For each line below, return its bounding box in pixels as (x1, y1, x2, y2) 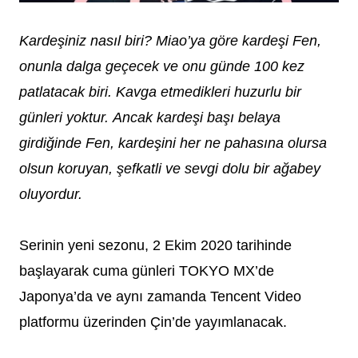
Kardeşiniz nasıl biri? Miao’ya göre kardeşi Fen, (19, 33, 321, 50)
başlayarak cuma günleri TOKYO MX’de (19, 263, 274, 280)
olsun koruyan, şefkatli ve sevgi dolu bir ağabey (19, 161, 320, 177)
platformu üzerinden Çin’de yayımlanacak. (19, 314, 287, 331)
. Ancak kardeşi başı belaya (105, 109, 280, 126)
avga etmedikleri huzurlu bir (125, 84, 301, 101)
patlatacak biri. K (19, 84, 125, 101)
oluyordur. (19, 186, 82, 203)
